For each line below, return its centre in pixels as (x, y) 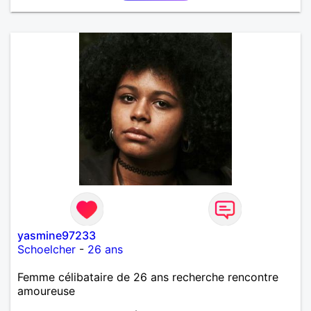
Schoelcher (47, 249)
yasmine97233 (57, 235)
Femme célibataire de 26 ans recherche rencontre (148, 277)
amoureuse (46, 291)
